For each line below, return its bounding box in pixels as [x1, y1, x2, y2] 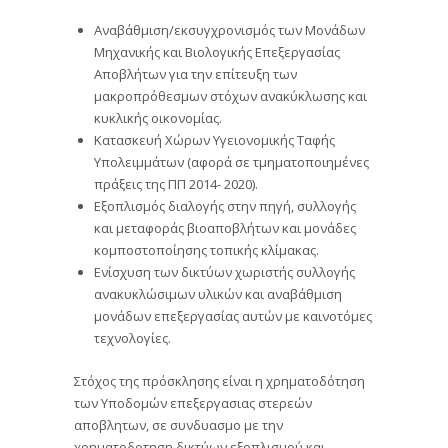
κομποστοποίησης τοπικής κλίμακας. [94, 240, 319, 259]
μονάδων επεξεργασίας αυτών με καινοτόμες [94, 306, 372, 325]
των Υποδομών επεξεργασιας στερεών [74, 393, 312, 412]
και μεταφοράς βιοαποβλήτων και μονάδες [94, 218, 356, 237]
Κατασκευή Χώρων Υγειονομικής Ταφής [94, 130, 335, 149]
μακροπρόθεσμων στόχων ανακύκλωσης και [94, 86, 367, 105]
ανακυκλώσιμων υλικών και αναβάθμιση [94, 284, 342, 303]
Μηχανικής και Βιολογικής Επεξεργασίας [94, 42, 340, 61]
